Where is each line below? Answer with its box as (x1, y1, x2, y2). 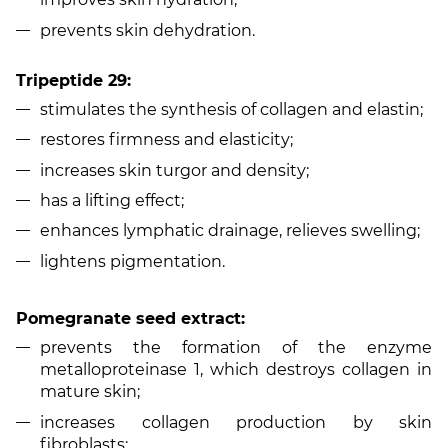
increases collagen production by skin (40, 412, 432, 432)
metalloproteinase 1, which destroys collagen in (40, 360, 432, 380)
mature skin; (40, 382, 140, 402)
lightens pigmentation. (40, 251, 225, 271)
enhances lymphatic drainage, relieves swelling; (40, 221, 420, 241)
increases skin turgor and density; (40, 160, 309, 180)
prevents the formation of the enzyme (40, 338, 432, 358)
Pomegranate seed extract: (16, 309, 245, 329)
